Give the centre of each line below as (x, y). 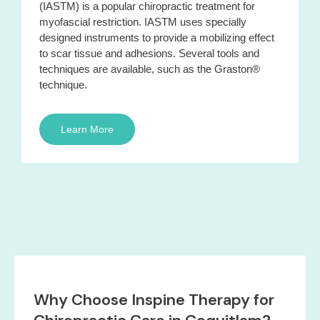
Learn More (87, 129)
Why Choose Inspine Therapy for (154, 299)
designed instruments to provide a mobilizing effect (157, 37)
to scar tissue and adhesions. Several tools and (149, 53)
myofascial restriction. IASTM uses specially (143, 21)
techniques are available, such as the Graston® (150, 69)
